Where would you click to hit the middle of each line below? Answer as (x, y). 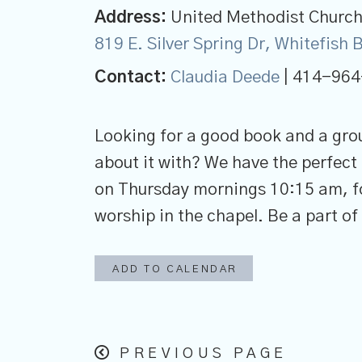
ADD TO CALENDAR (175, 270)
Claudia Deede (225, 78)
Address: (130, 18)
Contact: (133, 78)
